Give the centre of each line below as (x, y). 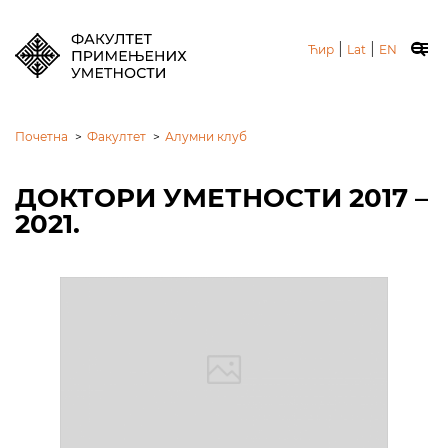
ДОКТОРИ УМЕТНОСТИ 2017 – (221, 198)
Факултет (116, 136)
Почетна (41, 136)
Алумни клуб (206, 136)
